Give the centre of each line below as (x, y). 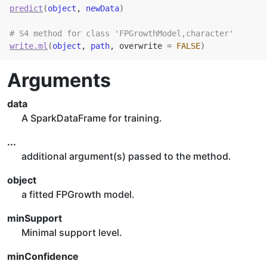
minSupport (35, 218)
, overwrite (138, 46)
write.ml (29, 46)
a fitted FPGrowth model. (78, 194)
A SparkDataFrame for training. (92, 118)
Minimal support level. (72, 232)
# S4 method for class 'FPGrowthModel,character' (122, 33)
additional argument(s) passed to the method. (126, 156)
